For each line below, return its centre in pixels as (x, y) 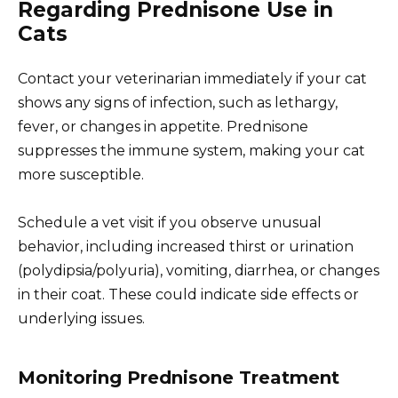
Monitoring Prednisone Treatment (179, 378)
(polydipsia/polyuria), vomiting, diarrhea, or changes (199, 271)
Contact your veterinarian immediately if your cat (192, 79)
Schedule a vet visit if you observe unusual (170, 223)
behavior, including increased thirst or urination (186, 247)
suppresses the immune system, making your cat (191, 151)
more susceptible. (81, 175)
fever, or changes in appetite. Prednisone (163, 127)
